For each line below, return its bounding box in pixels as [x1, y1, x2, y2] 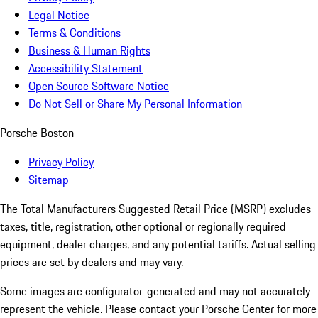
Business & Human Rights [28, 42, 150, 60]
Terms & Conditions [28, 24, 121, 42]
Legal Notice [28, 6, 89, 24]
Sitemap [28, 171, 69, 189]
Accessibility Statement [28, 60, 143, 77]
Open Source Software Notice [28, 77, 169, 95]
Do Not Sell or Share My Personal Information [28, 95, 242, 113]
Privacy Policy [28, 153, 94, 171]
